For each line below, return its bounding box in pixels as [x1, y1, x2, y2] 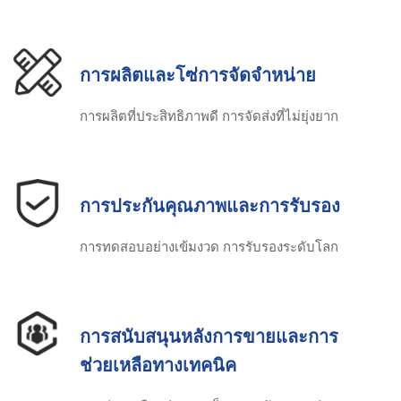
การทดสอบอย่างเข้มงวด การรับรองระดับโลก [80, 237, 338, 255]
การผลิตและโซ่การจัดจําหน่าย [80, 64, 316, 86]
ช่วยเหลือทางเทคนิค [80, 354, 236, 376]
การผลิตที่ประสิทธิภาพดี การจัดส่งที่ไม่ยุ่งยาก [80, 107, 338, 124]
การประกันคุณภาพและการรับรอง [80, 194, 340, 217]
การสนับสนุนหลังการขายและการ [80, 325, 338, 347]
